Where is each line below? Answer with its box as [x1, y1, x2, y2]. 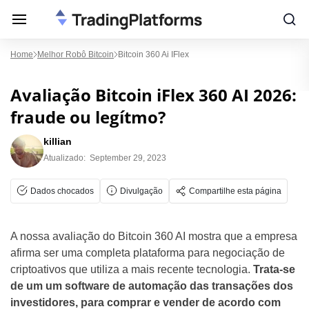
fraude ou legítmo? [10, 106, 166, 128]
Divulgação [120, 186, 163, 196]
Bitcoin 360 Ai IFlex [118, 50, 189, 59]
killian [43, 136, 72, 147]
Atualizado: [43, 153, 86, 163]
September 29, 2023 [90, 153, 166, 163]
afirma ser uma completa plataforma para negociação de [10, 247, 285, 259]
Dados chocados [30, 186, 94, 196]
